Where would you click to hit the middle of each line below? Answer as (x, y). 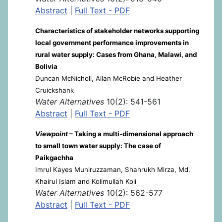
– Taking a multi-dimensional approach (131, 134)
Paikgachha (54, 157)
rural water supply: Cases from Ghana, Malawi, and (116, 54)
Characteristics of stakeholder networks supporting (117, 30)
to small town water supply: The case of (98, 145)
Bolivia (46, 66)
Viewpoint (52, 134)
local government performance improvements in (112, 42)
